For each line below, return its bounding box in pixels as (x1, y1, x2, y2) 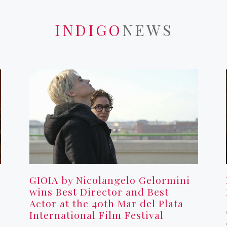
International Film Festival (29, 208, 164, 221)
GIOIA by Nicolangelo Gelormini (29, 173, 190, 186)
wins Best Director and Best (29, 184, 169, 198)
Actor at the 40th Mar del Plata (29, 196, 183, 210)
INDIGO (54, 19, 122, 40)
